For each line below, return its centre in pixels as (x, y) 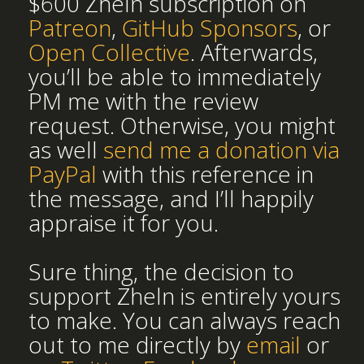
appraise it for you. (123, 223)
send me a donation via (221, 149)
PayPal (63, 174)
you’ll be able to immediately (175, 76)
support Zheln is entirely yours (184, 296)
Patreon (70, 28)
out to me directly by (137, 344)
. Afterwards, (254, 52)
